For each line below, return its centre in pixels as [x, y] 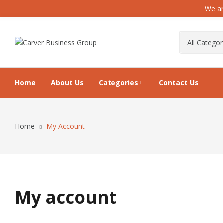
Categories [118, 82]
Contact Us [179, 82]
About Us [67, 82]
